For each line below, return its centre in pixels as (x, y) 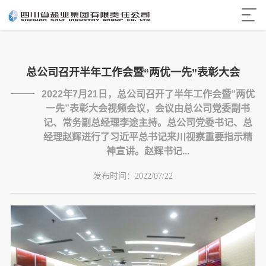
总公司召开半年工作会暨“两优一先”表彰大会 (133, 72)
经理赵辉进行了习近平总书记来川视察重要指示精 (148, 137)
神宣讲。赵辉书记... (148, 151)
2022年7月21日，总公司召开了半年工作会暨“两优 (148, 94)
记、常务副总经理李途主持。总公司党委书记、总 (148, 123)
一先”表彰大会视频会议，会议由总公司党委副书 (148, 108)
